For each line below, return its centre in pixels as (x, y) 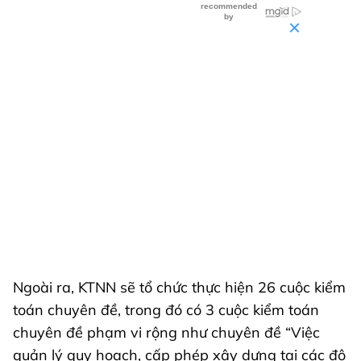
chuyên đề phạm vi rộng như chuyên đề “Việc (166, 332)
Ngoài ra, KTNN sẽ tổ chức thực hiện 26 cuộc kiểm (179, 287)
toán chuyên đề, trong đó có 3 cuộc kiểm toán (166, 309)
